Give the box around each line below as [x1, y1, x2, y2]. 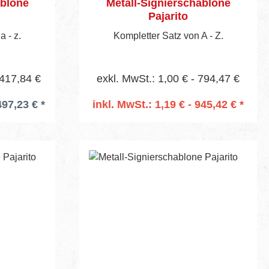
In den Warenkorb [128, 115, 208, 126]
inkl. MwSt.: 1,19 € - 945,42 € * [92, 98, 244, 110]
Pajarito [148, 10, 188, 22]
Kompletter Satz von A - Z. [113, 30, 223, 41]
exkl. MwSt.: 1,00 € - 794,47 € [97, 72, 240, 85]
